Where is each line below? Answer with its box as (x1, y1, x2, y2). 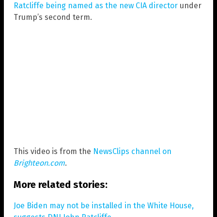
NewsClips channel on (93, 146, 171, 156)
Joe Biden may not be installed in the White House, (14, 201, 194, 210)
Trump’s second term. (14, 13, 92, 22)
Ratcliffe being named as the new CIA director (14, 1, 178, 11)
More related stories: (14, 178, 108, 190)
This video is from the (14, 146, 93, 156)
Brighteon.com (14, 158, 65, 168)
